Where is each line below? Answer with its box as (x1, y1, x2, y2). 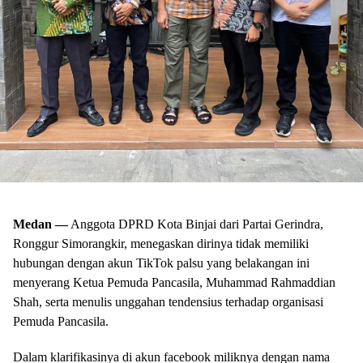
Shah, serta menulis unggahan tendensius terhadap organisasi (13, 295, 323, 310)
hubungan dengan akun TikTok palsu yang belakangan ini (13, 256, 310, 271)
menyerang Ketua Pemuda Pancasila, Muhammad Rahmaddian (13, 275, 335, 290)
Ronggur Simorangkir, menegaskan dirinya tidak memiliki (13, 237, 309, 251)
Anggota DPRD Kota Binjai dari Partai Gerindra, (68, 217, 323, 232)
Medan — (13, 217, 68, 232)
